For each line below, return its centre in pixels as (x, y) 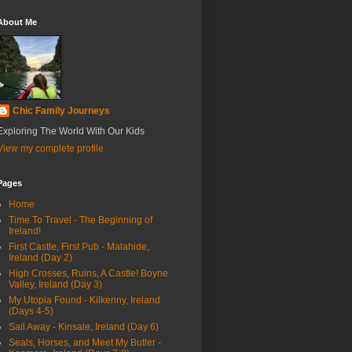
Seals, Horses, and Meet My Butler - (85, 343)
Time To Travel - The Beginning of (81, 220)
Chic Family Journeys (61, 111)
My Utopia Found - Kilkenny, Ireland (84, 301)
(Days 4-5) (31, 312)
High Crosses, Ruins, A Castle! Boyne (88, 274)
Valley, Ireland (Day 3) (55, 285)
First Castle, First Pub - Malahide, (79, 247)
